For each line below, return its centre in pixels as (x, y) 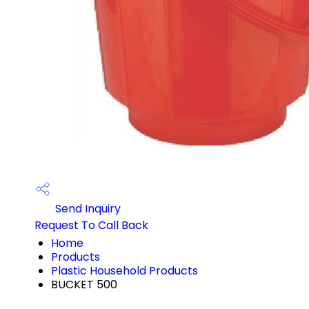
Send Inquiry (87, 209)
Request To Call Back (91, 225)
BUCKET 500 (84, 285)
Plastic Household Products (124, 271)
